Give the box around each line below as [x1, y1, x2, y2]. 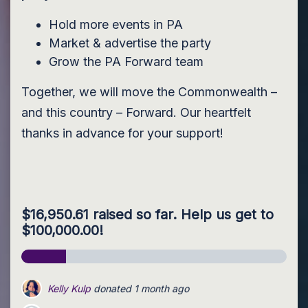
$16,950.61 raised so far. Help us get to [21, 206, 274, 223]
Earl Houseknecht [47, 284, 126, 296]
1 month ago [169, 284, 224, 296]
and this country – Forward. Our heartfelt [21, 105, 251, 120]
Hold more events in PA [49, 17, 186, 32]
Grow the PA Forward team [49, 54, 203, 69]
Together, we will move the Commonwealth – [21, 85, 277, 99]
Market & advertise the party [49, 36, 211, 50]
